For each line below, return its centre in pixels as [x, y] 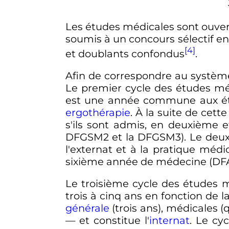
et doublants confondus [125, 53]
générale [87, 208]
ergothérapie [98, 112]
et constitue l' [112, 221]
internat [169, 221]
